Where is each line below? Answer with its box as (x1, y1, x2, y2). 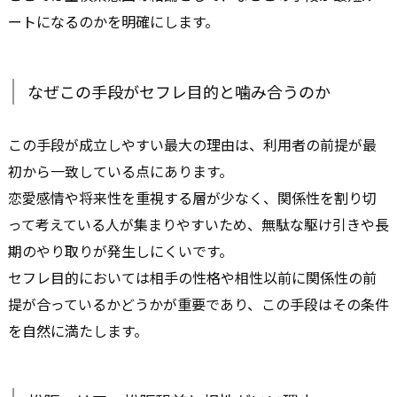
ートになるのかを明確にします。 (8, 11, 219, 33)
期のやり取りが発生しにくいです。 (8, 240, 233, 262)
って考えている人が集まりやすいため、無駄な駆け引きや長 (8, 214, 389, 236)
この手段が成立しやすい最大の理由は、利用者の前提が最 (8, 134, 377, 156)
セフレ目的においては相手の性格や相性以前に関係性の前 (8, 267, 377, 289)
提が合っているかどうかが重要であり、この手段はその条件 (8, 293, 389, 315)
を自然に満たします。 (8, 320, 148, 342)
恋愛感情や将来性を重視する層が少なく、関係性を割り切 (8, 187, 377, 209)
